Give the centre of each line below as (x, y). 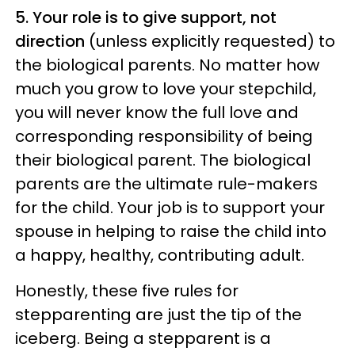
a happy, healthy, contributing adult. (160, 255)
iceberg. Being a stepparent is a (143, 338)
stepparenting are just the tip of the (158, 314)
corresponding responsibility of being (164, 136)
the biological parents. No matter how (167, 65)
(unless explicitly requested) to (210, 41)
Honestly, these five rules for (127, 290)
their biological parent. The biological (163, 160)
